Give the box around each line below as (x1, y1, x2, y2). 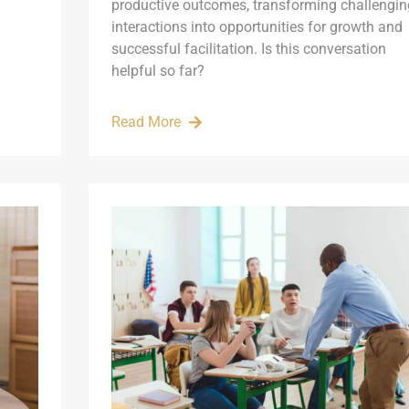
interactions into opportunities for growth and (110, 17, 403, 36)
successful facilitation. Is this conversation (110, 39, 386, 58)
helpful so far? (110, 61, 204, 79)
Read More (110, 112, 181, 131)
